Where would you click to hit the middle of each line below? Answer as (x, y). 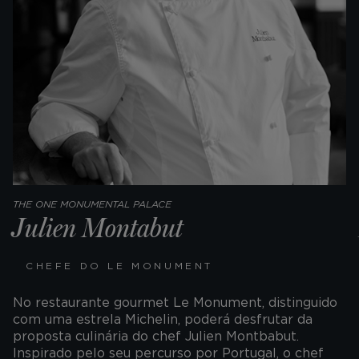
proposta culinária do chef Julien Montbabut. (156, 336)
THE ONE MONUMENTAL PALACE (92, 204)
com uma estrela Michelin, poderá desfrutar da (163, 319)
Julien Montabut (98, 229)
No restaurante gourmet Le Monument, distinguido (175, 302)
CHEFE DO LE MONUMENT (119, 265)
